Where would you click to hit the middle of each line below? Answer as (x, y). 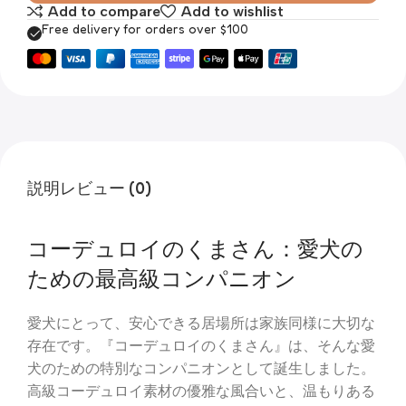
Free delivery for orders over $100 (145, 29)
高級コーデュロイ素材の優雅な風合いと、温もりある (201, 391)
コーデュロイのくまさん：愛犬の (195, 249)
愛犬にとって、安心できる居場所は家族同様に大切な (201, 324)
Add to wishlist (232, 11)
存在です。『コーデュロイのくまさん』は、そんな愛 (201, 346)
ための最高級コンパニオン (162, 279)
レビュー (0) (106, 187)
